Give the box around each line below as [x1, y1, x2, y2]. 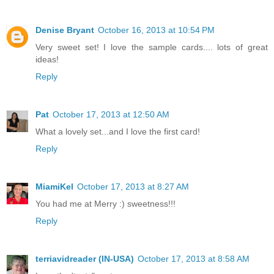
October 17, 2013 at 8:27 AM [77, 182, 189, 192]
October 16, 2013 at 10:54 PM [98, 25, 215, 35]
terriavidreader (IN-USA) [35, 254, 134, 264]
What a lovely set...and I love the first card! [35, 127, 200, 137]
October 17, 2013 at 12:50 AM [53, 109, 169, 120]
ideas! [35, 54, 59, 65]
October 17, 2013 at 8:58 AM [138, 254, 250, 264]
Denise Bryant [35, 25, 94, 35]
